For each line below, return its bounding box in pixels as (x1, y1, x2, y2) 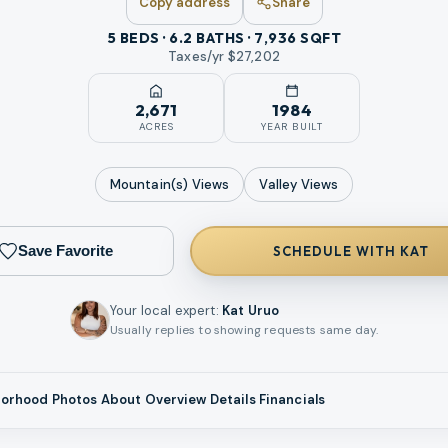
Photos (51, 390, 98, 408)
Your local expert (109, 301, 216, 319)
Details (209, 390, 256, 408)
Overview (144, 390, 207, 408)
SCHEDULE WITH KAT (272, 243, 430, 260)
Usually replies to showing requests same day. (109, 322, 379, 339)
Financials (258, 390, 326, 408)
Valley (259, 175, 298, 193)
